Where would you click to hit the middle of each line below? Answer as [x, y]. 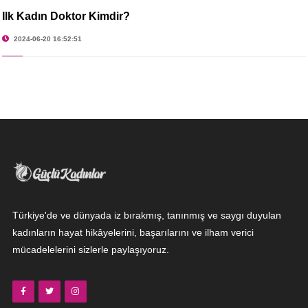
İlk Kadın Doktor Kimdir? [66, 16]
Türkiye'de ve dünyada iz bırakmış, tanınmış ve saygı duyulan [146, 215]
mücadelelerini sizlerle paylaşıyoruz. [90, 249]
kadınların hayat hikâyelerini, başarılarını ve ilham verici [133, 232]
